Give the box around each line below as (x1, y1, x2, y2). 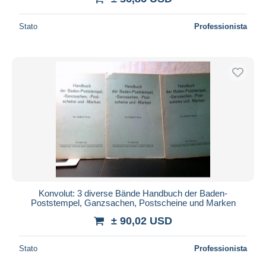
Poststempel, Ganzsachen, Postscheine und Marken (30, 197, 236, 208)
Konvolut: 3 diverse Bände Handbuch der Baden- (39, 188, 227, 198)
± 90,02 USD (111, 214, 172, 227)
